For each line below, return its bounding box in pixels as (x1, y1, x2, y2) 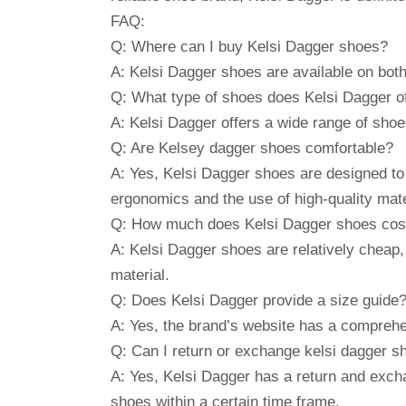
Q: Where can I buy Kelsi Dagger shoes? (111, 37, 388, 55)
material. (111, 266, 169, 284)
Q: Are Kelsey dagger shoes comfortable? (111, 139, 393, 157)
